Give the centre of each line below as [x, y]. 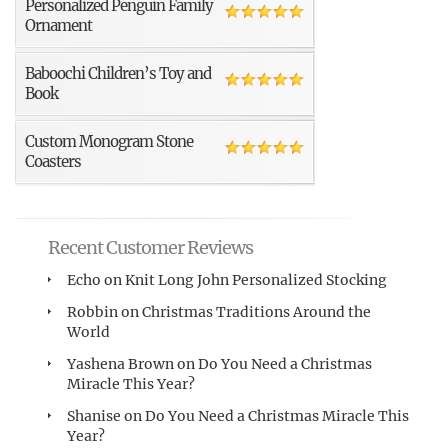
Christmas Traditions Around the [256, 312]
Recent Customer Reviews [150, 247]
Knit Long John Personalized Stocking [256, 280]
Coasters [53, 161]
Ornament [58, 25]
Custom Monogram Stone [109, 141]
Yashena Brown [120, 364]
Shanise [94, 416]
